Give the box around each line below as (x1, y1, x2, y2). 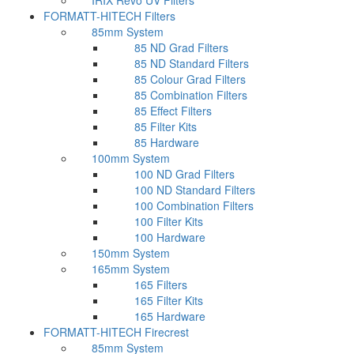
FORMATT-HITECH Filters (43, 8, 175, 24)
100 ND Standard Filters (134, 182, 255, 198)
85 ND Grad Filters (134, 40, 228, 55)
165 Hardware (134, 308, 205, 324)
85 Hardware (134, 134, 199, 150)
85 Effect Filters (134, 103, 212, 119)
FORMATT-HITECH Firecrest (43, 324, 189, 340)
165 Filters (134, 277, 187, 292)
